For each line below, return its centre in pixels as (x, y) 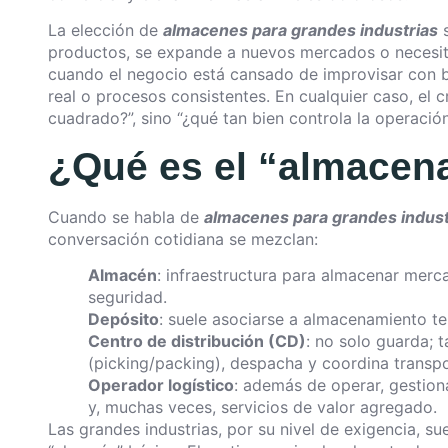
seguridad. (127, 297)
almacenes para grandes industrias (300, 30)
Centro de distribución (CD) (197, 341)
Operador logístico (161, 385)
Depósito (123, 319)
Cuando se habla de (126, 216)
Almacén (122, 275)
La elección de (105, 30)
